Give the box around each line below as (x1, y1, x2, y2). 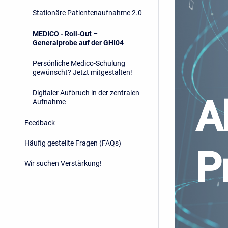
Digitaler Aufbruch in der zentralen (33, 89, 139, 97)
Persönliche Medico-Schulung (33, 59, 125, 67)
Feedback (24, 118, 55, 127)
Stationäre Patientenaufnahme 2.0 (33, 9, 142, 17)
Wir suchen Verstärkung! (24, 159, 102, 168)
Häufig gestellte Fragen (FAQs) (24, 139, 121, 148)
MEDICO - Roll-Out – (33, 29, 98, 38)
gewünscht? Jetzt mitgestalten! (33, 68, 132, 76)
